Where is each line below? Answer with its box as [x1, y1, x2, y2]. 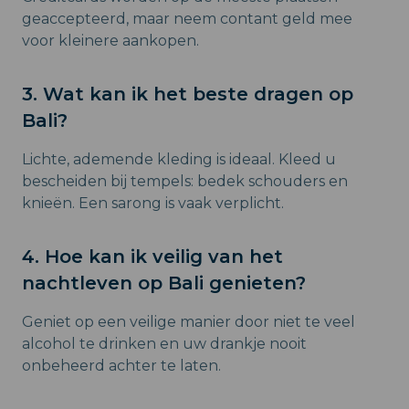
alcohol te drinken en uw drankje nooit [22, 335, 307, 353]
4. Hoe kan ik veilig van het [22, 246, 283, 268]
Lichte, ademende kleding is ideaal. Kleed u [22, 151, 336, 169]
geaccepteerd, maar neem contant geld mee [22, 10, 352, 28]
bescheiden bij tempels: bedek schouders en [22, 173, 348, 191]
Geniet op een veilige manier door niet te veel [22, 313, 355, 331]
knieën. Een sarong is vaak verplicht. [22, 194, 284, 213]
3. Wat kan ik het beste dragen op [22, 83, 353, 106]
